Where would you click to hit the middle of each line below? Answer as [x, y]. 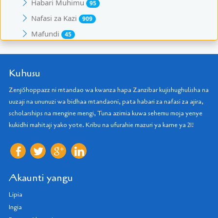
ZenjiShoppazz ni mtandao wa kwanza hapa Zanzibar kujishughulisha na [109, 90]
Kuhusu [25, 73]
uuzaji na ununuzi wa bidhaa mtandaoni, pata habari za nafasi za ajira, [106, 101]
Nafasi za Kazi [55, 18]
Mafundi [46, 34]
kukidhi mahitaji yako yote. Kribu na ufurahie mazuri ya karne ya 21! [101, 125]
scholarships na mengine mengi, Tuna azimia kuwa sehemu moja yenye [106, 113]
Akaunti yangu [41, 177]
